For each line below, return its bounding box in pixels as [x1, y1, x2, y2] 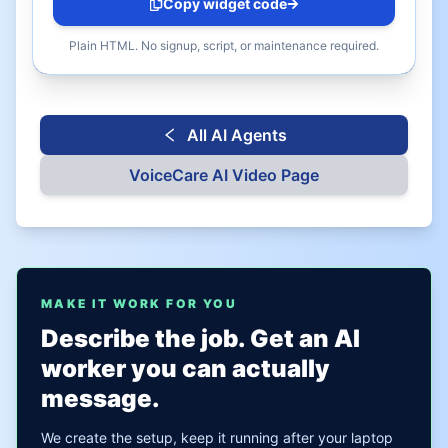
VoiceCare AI [129, 165, 228, 185]
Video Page [228, 165, 319, 185]
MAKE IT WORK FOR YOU [41, 296, 237, 311]
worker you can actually [41, 354, 330, 383]
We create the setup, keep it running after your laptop [41, 429, 393, 446]
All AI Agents [187, 125, 287, 145]
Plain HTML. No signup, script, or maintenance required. [69, 38, 379, 53]
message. [41, 384, 160, 413]
